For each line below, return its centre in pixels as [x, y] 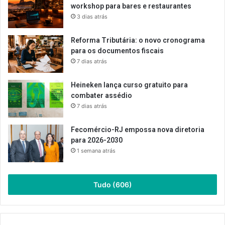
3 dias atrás [92, 17]
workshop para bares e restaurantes [132, 6]
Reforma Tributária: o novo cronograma [138, 40]
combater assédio [102, 96]
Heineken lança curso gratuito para [129, 85]
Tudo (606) [113, 185]
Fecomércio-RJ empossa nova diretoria [138, 130]
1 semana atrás [96, 151]
